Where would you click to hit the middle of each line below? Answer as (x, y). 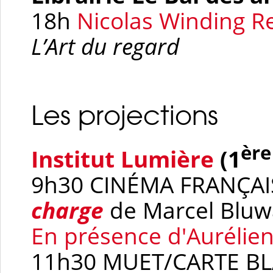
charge (67, 211)
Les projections (125, 115)
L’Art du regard (105, 46)
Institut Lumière (122, 159)
